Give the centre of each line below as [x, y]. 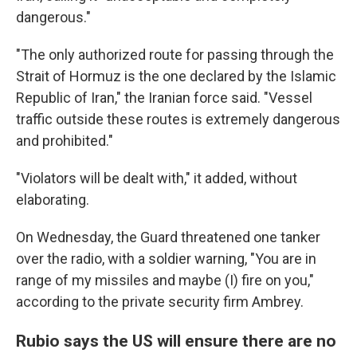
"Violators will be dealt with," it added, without [157, 178]
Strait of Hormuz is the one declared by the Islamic [176, 76]
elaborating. [53, 200]
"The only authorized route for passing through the [175, 55]
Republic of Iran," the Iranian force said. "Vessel [164, 98]
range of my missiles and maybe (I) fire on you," [165, 280]
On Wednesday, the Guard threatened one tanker [168, 237]
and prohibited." [65, 141]
